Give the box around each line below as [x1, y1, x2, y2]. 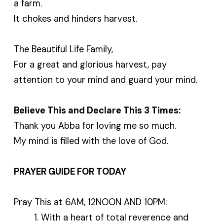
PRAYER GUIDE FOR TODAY [14, 165, 127, 178]
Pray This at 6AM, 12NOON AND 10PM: [14, 196, 167, 208]
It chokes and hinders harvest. [14, 12, 138, 25]
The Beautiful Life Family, [14, 43, 113, 55]
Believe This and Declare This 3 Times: [14, 104, 181, 116]
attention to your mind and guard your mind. [14, 74, 198, 86]
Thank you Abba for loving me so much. [14, 119, 177, 132]
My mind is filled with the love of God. [14, 135, 169, 147]
